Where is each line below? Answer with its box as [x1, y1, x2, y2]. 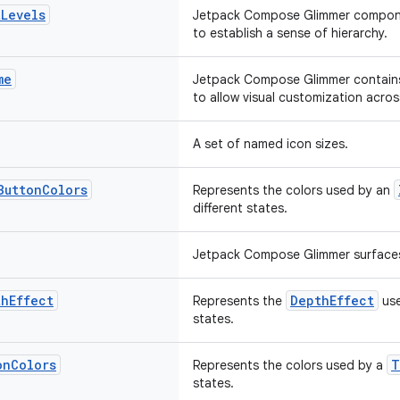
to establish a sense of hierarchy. [193, 25, 387, 41]
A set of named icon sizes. [193, 136, 348, 152]
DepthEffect [290, 292, 374, 309]
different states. [193, 200, 287, 216]
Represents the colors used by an [193, 182, 394, 198]
